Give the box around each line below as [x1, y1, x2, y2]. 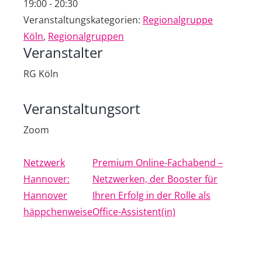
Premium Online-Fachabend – [92, 156, 223, 169]
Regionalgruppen [48, 30, 124, 43]
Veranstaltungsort [23, 99, 140, 118]
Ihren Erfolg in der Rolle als [92, 189, 211, 202]
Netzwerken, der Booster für [92, 173, 218, 185]
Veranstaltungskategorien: [23, 13, 140, 26]
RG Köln [23, 67, 58, 80]
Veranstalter [23, 43, 103, 62]
